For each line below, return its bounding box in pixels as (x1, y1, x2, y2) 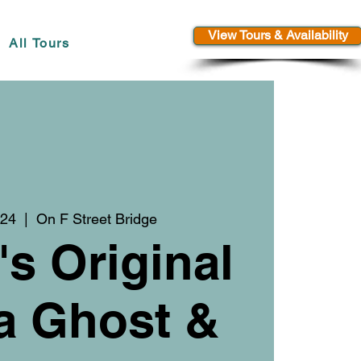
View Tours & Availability (207, 27, 348, 43)
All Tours (9, 35, 70, 51)
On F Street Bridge (36, 210, 158, 227)
